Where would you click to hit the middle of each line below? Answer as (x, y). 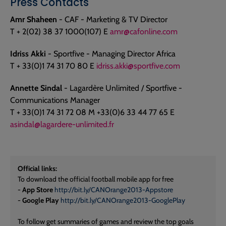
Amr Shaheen (34, 20)
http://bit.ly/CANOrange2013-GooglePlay (123, 201)
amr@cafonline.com (144, 32)
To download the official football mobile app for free (96, 179)
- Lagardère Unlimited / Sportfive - (122, 88)
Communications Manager (55, 100)
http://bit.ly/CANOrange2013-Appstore (114, 190)
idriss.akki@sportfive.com (138, 66)
